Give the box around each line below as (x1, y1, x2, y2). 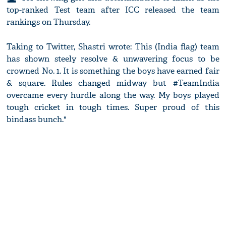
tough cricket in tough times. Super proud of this (7, 102, 219, 113)
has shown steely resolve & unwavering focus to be (7, 53, 219, 65)
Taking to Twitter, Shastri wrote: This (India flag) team (7, 41, 219, 52)
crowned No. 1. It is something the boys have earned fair (7, 66, 219, 77)
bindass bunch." (7, 114, 67, 125)
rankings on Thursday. (7, 17, 91, 28)
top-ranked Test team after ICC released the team (7, 5, 219, 16)
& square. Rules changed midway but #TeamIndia (7, 78, 219, 89)
